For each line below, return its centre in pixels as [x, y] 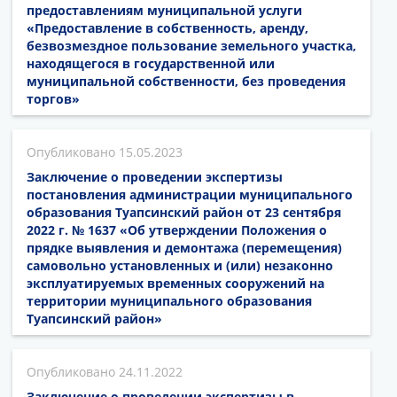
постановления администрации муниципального [190, 195]
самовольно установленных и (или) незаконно [180, 266]
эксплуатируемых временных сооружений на [175, 284]
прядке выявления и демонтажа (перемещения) [184, 248]
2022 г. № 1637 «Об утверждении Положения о [177, 230]
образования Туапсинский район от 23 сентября [184, 213]
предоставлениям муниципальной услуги [164, 11]
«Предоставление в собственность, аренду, [167, 28]
